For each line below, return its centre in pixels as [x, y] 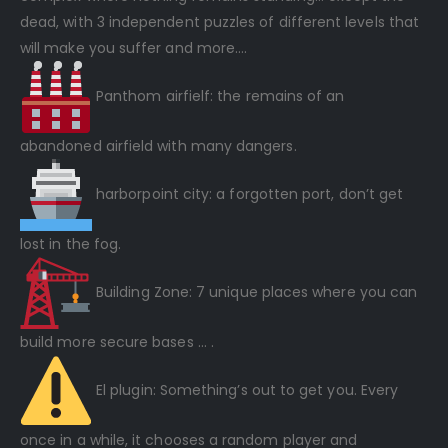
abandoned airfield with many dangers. [158, 146]
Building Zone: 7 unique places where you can [255, 292]
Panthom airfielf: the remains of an [218, 96]
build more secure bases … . [117, 342]
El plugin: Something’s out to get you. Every [245, 390]
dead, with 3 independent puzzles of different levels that [219, 22]
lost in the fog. [71, 244]
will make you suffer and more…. [134, 48]
